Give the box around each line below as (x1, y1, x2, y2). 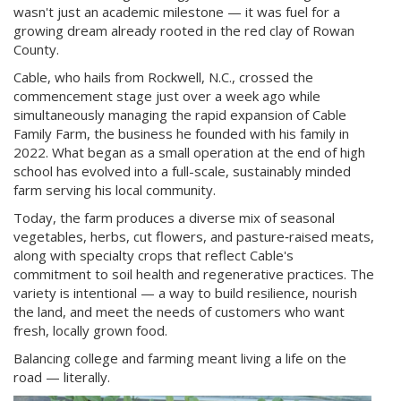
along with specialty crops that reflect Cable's (13, 246, 294, 264)
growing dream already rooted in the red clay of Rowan (13, 21, 354, 39)
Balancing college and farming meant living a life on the (13, 349, 346, 367)
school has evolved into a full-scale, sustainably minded (13, 162, 351, 180)
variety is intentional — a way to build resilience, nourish (13, 284, 357, 302)
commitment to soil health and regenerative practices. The (13, 265, 374, 283)
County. (13, 40, 59, 58)
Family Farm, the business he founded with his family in (13, 124, 349, 142)
